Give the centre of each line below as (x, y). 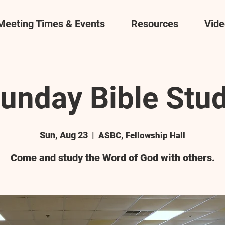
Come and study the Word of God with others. (113, 158)
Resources (155, 24)
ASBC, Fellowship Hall (142, 135)
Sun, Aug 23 (64, 135)
